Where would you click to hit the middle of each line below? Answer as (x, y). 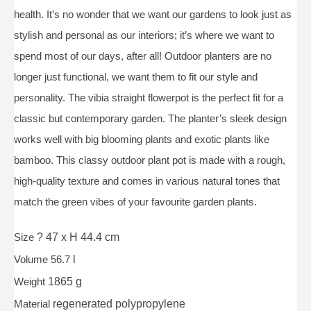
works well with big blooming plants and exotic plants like (142, 139)
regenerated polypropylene (119, 303)
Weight (31, 281)
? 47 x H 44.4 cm (78, 237)
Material (33, 303)
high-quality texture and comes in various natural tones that (147, 180)
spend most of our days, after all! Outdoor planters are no (143, 56)
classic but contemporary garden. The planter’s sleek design (150, 118)
